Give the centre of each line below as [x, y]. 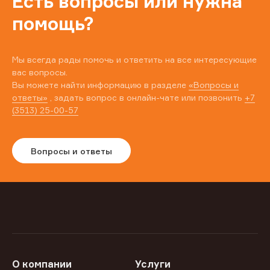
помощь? [53, 24]
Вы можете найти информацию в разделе [100, 85]
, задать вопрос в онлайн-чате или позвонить [146, 98]
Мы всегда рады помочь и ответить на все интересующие [134, 60]
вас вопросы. [40, 72]
